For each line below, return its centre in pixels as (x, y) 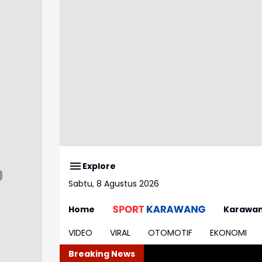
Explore (99, 166)
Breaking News (102, 254)
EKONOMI (228, 232)
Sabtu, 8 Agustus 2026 (114, 183)
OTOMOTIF (170, 232)
